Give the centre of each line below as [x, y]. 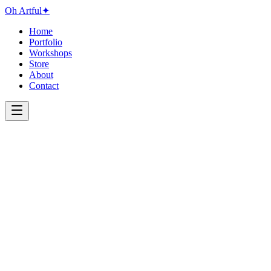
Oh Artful [23, 11]
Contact [44, 86]
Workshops [51, 53]
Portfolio [46, 42]
